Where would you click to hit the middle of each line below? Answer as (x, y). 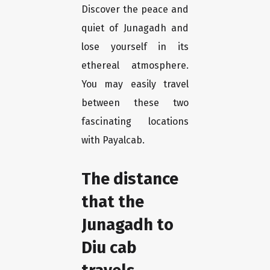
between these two (135, 103)
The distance (130, 179)
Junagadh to (127, 225)
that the (113, 202)
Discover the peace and (135, 10)
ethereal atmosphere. (135, 66)
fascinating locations (135, 122)
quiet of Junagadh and (135, 28)
